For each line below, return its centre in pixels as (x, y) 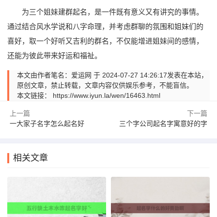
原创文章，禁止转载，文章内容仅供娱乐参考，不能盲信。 (105, 85)
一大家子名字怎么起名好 (47, 124)
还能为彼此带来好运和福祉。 (54, 56)
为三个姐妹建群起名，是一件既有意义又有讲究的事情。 (113, 12)
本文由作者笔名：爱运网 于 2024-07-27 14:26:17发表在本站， (112, 75)
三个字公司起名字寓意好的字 (163, 124)
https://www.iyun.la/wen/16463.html (107, 96)
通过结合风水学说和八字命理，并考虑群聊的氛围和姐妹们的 (105, 27)
